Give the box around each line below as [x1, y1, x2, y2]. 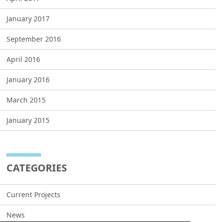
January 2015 [6, 115, 50, 125]
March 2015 [6, 95, 46, 105]
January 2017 [6, 14, 50, 24]
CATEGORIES [6, 161, 67, 175]
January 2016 [6, 75, 50, 85]
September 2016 [6, 34, 61, 44]
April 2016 [6, 55, 41, 64]
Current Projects [6, 190, 61, 200]
